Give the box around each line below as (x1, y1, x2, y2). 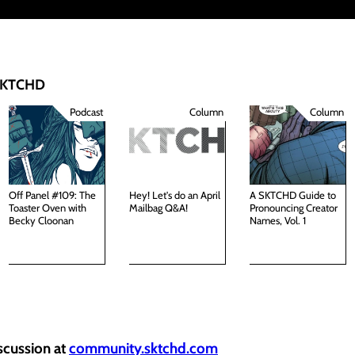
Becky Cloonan (8, 213, 74, 227)
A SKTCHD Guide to (249, 188, 336, 201)
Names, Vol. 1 (249, 213, 306, 227)
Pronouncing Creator (249, 200, 338, 214)
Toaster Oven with (8, 200, 86, 214)
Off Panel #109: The (8, 188, 96, 201)
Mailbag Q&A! (128, 200, 188, 214)
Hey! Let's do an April (128, 188, 220, 201)
